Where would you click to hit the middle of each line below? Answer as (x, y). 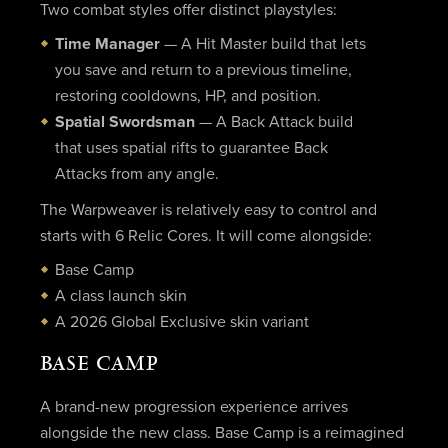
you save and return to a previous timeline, (203, 70)
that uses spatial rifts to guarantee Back (191, 148)
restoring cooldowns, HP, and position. (187, 96)
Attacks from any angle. (136, 174)
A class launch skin (120, 295)
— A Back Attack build (273, 122)
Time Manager (107, 44)
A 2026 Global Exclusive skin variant (181, 321)
